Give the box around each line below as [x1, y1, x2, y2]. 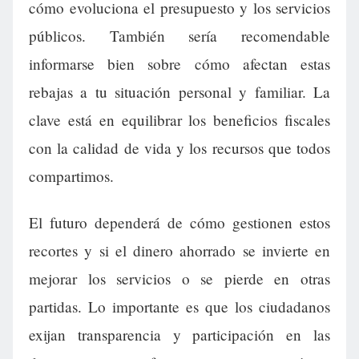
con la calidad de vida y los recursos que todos [29, 138, 330, 159]
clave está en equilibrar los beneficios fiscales [29, 110, 330, 131]
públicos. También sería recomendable [29, 26, 330, 46]
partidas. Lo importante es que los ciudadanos [29, 296, 330, 317]
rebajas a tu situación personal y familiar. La [29, 82, 330, 103]
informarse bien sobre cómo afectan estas [29, 54, 330, 75]
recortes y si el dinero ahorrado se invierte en [29, 240, 330, 260]
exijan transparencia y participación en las [29, 324, 330, 345]
